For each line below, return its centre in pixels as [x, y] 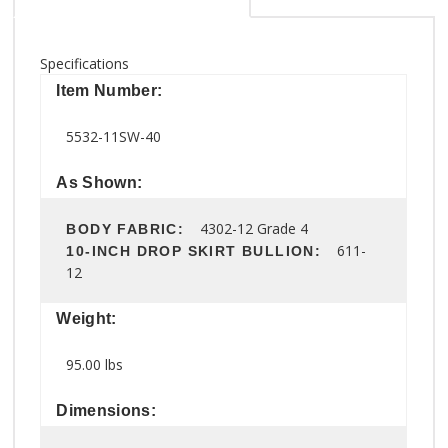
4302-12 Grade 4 [254, 228]
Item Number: [109, 90]
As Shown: [99, 182]
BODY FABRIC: [133, 228]
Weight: [86, 318]
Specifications [85, 63]
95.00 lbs [95, 364]
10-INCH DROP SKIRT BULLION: [202, 250]
